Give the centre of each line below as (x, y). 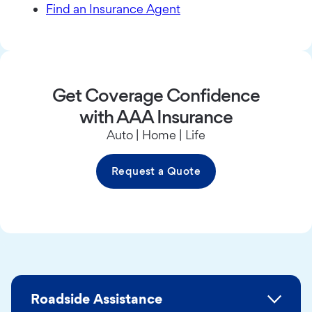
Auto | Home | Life (156, 135)
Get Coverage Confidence (156, 95)
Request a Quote (156, 171)
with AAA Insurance (156, 117)
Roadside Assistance (96, 299)
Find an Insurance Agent (113, 9)
